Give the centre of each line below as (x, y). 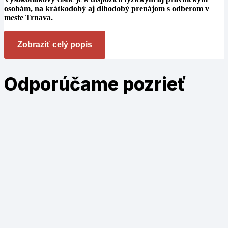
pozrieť (154, 84)
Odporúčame (63, 84)
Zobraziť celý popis (55, 44)
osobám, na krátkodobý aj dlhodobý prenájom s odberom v (107, 8)
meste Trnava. (28, 17)
